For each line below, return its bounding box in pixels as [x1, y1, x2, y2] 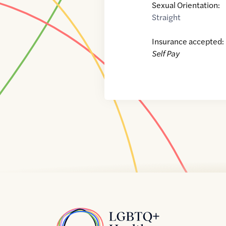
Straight [152, 11, 181, 23]
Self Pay [152, 47, 180, 60]
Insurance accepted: [152, 35, 224, 47]
